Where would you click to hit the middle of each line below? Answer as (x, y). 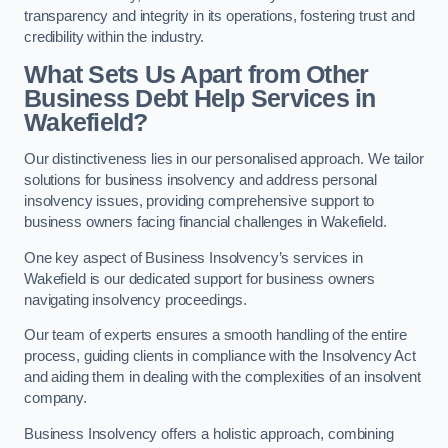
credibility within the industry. (114, 37)
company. (55, 398)
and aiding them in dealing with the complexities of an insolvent (222, 377)
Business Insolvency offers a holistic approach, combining (209, 433)
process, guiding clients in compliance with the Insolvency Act (220, 356)
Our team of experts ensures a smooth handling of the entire (215, 335)
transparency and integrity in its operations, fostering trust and (219, 16)
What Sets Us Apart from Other (196, 74)
